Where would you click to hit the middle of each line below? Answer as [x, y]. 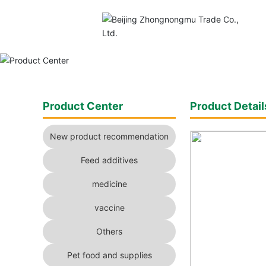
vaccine [109, 207]
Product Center [83, 106]
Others [110, 231]
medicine [109, 183]
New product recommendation [110, 136]
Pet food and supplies [109, 255]
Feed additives [110, 160]
